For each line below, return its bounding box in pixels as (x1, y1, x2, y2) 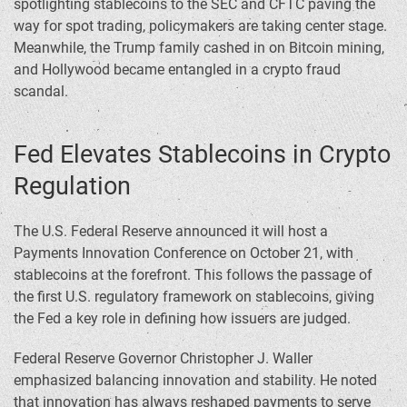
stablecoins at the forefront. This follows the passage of (14, 265, 372, 283)
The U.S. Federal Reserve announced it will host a (14, 222, 328, 240)
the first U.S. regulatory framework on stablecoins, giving (14, 287, 374, 305)
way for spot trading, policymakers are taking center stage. (14, 16, 387, 35)
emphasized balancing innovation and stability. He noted (14, 371, 377, 389)
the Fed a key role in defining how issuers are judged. (14, 309, 351, 327)
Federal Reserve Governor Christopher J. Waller (14, 349, 313, 367)
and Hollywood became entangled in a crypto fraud (14, 60, 341, 78)
